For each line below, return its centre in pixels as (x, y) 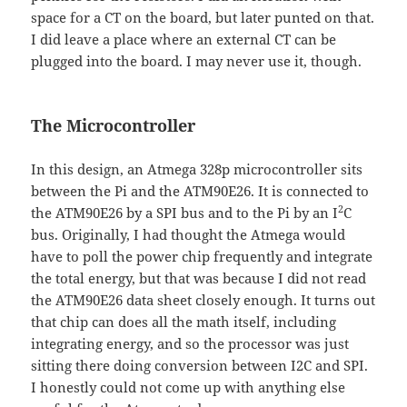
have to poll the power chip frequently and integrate (202, 257)
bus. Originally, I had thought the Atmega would (189, 235)
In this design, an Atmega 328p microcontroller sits (197, 169)
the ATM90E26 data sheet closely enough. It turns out (203, 300)
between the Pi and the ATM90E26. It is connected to (200, 191)
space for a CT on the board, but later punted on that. (203, 18)
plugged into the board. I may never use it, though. (197, 61)
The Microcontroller (114, 126)
